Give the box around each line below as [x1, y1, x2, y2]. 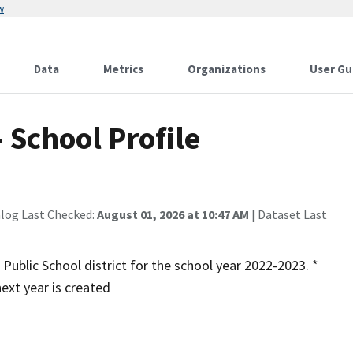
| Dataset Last [249, 206, 327, 222]
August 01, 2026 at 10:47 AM [97, 206, 249, 222]
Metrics [103, 61, 143, 76]
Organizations [188, 61, 266, 76]
